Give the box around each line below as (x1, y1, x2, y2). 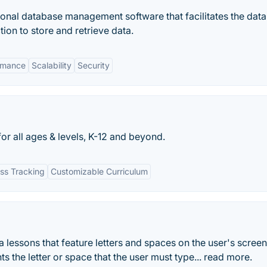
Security (77, 60, 110, 70)
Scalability (32, 60, 72, 70)
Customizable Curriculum (51, 166, 148, 176)
